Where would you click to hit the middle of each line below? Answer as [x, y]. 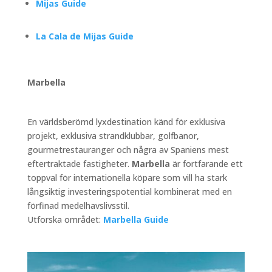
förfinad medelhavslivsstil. [78, 205]
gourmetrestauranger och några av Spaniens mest [128, 149]
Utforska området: [64, 219]
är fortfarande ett [206, 163]
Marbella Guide [136, 219]
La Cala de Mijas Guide [84, 36]
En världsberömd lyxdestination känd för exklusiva [126, 121]
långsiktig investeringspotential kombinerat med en [129, 191]
